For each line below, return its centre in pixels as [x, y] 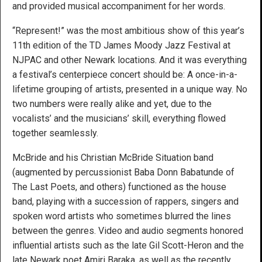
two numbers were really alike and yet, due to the [112, 104]
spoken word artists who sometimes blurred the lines [122, 216]
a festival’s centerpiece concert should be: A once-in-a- [125, 74]
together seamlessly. [55, 133]
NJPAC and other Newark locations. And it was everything [130, 60]
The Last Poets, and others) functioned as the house [119, 187]
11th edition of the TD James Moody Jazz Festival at [121, 45]
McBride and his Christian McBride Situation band [113, 157]
